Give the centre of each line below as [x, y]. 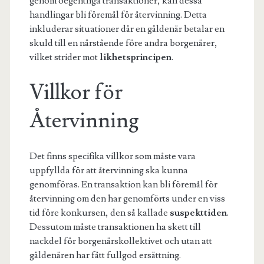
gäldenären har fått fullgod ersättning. [105, 255]
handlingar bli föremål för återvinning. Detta [118, 14]
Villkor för [76, 92]
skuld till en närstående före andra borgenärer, [123, 43]
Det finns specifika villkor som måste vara [112, 156]
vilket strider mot [64, 57]
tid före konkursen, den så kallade [99, 212]
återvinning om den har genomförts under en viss [127, 198]
